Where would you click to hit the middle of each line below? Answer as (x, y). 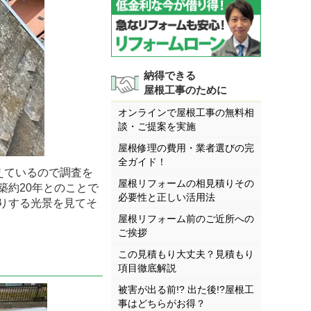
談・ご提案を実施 (157, 127)
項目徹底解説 (147, 268)
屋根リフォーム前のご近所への (186, 219)
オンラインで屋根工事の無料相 (186, 113)
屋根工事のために (185, 90)
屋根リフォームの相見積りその (186, 184)
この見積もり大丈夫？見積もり (186, 254)
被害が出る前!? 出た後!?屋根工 (186, 290)
